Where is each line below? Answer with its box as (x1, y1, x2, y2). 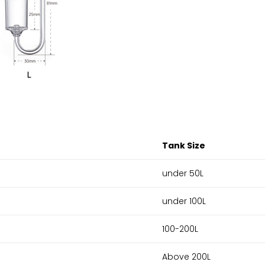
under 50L (162, 167, 203, 179)
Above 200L (162, 250, 211, 263)
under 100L (162, 195, 206, 207)
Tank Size (162, 139, 205, 151)
